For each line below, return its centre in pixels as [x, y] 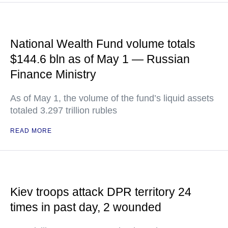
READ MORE [31, 131]
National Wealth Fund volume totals [103, 44]
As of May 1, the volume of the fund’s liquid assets [112, 98]
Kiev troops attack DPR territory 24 [101, 192]
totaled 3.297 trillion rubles [64, 110]
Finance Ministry [53, 74]
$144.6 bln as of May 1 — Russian [100, 59]
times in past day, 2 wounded [86, 207]
